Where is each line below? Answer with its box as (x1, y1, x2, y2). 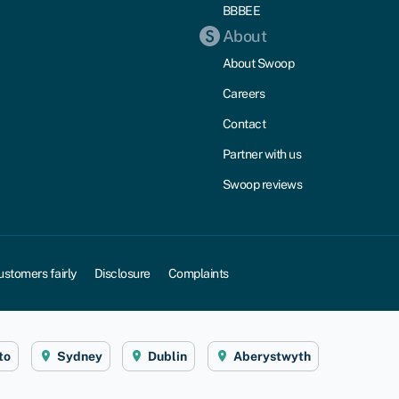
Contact (222, 116, 266, 131)
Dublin (148, 348, 187, 363)
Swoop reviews (222, 176, 303, 191)
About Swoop (222, 55, 295, 70)
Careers (222, 85, 265, 101)
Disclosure (94, 265, 151, 281)
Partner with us (222, 146, 302, 161)
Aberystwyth (232, 348, 311, 363)
